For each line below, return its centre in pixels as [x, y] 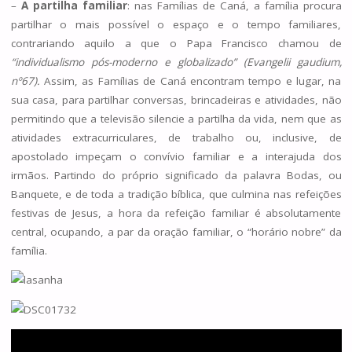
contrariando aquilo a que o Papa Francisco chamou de [176, 43]
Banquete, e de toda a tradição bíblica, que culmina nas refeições [176, 194]
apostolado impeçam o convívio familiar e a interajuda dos [176, 156]
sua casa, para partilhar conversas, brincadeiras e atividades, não [176, 99]
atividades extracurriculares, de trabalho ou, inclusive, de [176, 137]
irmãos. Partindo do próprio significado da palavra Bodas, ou [176, 175]
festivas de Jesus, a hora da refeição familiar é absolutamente [176, 213]
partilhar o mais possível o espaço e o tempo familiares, [176, 24]
